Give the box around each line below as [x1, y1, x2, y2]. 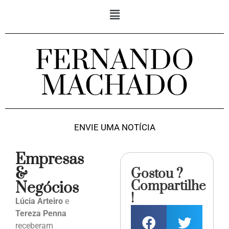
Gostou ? [131, 166, 184, 183]
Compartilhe [131, 178, 206, 195]
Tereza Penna [15, 209, 66, 219]
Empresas [15, 150, 84, 170]
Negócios [15, 178, 79, 198]
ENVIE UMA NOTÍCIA [74, 122, 155, 133]
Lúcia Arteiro [15, 196, 63, 207]
